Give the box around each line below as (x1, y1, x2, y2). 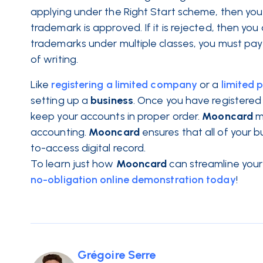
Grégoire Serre (77, 248, 156, 262)
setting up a (31, 94, 89, 107)
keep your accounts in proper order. (31, 110, 200, 123)
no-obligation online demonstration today (31, 173, 236, 186)
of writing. (31, 53, 78, 66)
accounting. (31, 126, 86, 139)
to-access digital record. (31, 141, 146, 154)
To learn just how (31, 157, 114, 170)
